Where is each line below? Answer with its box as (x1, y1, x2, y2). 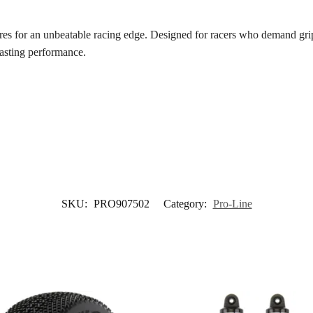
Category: (163, 197, 210, 210)
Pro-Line (212, 197, 252, 210)
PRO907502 (93, 197, 150, 210)
